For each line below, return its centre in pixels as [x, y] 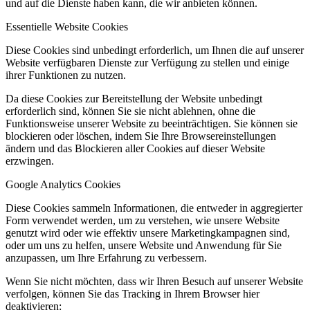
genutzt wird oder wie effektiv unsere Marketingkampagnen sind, [148, 233]
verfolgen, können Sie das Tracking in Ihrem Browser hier [133, 294]
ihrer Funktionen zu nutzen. [66, 75]
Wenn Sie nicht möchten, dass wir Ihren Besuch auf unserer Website [154, 281]
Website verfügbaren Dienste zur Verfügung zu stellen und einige [147, 63]
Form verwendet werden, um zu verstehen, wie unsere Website [143, 220]
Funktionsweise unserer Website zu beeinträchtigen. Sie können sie [152, 124]
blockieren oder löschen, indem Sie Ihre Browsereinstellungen [141, 136]
